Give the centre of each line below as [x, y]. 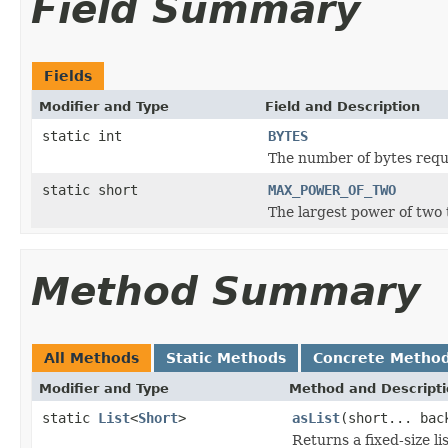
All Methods [91, 357]
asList [316, 417]
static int [82, 135]
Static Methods [226, 357]
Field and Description [342, 106]
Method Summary [225, 291]
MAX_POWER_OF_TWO [332, 189]
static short [90, 189]
